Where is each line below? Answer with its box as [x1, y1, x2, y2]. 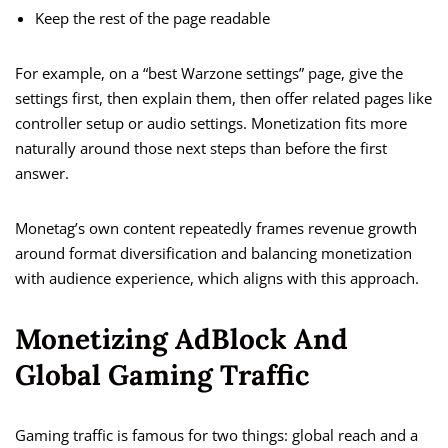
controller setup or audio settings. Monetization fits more [15, 113, 407, 134]
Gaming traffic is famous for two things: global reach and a [15, 425, 418, 446]
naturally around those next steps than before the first [15, 138, 387, 159]
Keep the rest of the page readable [35, 8, 270, 29]
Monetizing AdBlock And [15, 321, 348, 358]
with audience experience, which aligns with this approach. [15, 268, 419, 289]
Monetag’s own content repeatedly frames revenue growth [15, 218, 417, 239]
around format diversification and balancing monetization [15, 243, 412, 264]
